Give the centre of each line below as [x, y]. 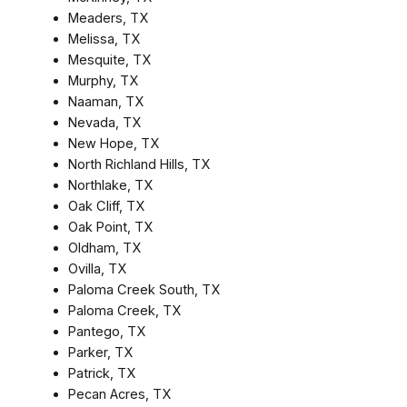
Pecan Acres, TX [119, 394]
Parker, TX [100, 352]
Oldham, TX [104, 248]
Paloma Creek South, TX [144, 289]
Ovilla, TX [97, 268]
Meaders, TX [108, 18]
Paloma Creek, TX [124, 310]
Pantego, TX [106, 331]
